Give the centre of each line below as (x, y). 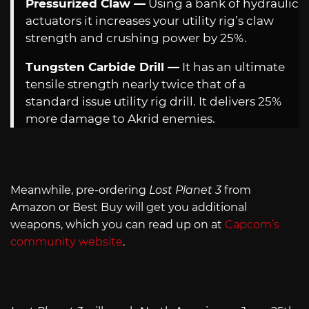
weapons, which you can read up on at (118, 225)
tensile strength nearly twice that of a (136, 84)
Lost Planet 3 (185, 190)
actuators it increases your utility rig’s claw (150, 21)
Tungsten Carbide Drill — (102, 67)
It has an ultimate (232, 67)
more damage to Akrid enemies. (120, 119)
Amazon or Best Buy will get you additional (129, 208)
